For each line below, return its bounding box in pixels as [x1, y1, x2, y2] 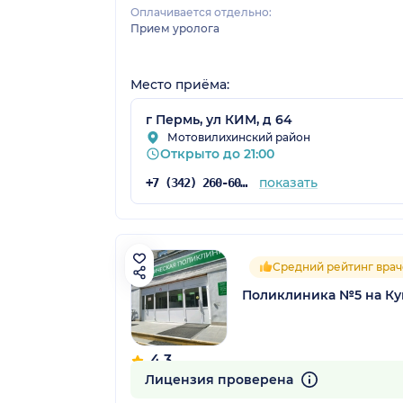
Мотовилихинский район [167, 130, 310, 144]
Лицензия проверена [145, 371, 297, 388]
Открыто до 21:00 [160, 145, 274, 162]
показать [258, 174, 318, 191]
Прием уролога [130, 21, 219, 35]
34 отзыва [130, 369, 187, 383]
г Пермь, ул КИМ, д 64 [146, 111, 292, 128]
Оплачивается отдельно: [130, 4, 272, 19]
